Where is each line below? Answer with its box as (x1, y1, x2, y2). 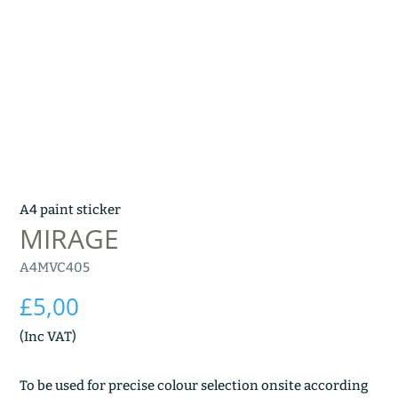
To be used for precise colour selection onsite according (20, 378, 369, 394)
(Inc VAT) (20, 329, 77, 346)
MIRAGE (20, 220, 120, 258)
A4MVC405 (20, 259, 91, 276)
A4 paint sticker (20, 202, 122, 219)
